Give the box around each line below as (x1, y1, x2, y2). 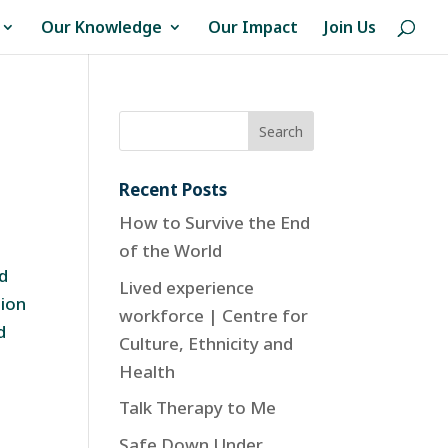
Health (119, 359, 176, 383)
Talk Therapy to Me (119, 396, 277, 419)
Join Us (324, 16, 376, 38)
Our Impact (208, 16, 298, 38)
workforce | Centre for (119, 303, 309, 327)
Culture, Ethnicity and (119, 331, 294, 355)
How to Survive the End (119, 211, 311, 234)
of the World (119, 239, 223, 262)
